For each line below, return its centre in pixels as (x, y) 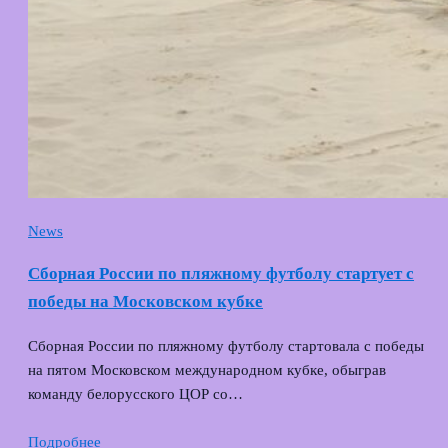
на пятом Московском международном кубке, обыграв (207, 369)
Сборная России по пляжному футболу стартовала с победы (226, 345)
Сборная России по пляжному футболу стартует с (221, 274)
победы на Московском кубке (145, 302)
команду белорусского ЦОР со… (135, 393)
